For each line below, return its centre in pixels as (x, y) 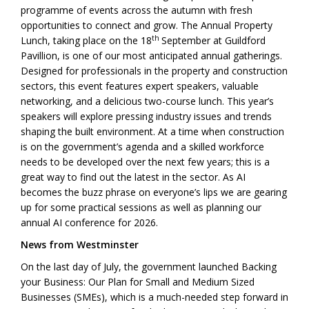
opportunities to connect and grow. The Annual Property (147, 26)
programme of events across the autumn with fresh (137, 10)
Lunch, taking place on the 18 (86, 41)
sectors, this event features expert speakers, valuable (140, 86)
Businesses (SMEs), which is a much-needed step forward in (154, 297)
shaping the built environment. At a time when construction (152, 132)
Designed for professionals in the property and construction (154, 71)
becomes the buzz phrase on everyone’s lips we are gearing (154, 192)
